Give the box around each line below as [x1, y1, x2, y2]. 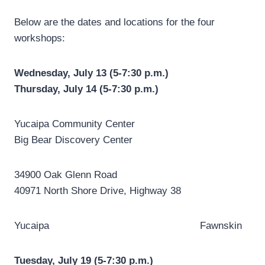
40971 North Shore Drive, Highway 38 [14, 185, 181, 197]
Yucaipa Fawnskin [14, 220, 242, 232]
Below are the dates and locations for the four [14, 17, 215, 28]
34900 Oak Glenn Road [14, 169, 244, 181]
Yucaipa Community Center [14, 118, 244, 130]
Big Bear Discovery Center [14, 134, 132, 146]
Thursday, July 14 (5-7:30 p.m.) [14, 83, 159, 95]
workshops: [14, 33, 65, 44]
